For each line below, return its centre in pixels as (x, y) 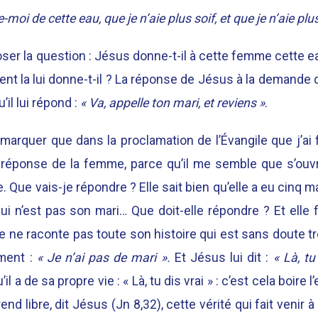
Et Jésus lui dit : (221, 257)
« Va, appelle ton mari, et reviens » (172, 103)
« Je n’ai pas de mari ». (103, 257)
